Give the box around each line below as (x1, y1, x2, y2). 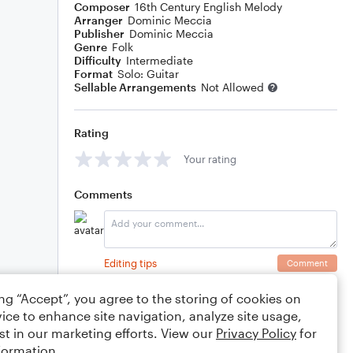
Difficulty (74, 54, 121, 67)
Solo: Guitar (117, 67, 179, 80)
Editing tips (104, 256, 157, 269)
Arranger (74, 13, 123, 27)
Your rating (184, 152, 236, 165)
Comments (74, 188, 132, 201)
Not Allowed (201, 80, 264, 94)
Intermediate (126, 54, 193, 67)
